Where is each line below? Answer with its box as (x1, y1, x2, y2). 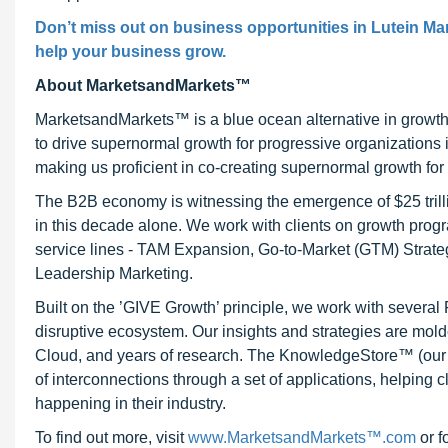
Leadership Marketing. (35, 265, 193, 282)
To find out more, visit (35, 429, 188, 446)
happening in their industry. (35, 395, 226, 412)
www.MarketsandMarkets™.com (188, 429, 416, 446)
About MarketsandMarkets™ (35, 77, 251, 94)
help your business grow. (35, 43, 226, 60)
